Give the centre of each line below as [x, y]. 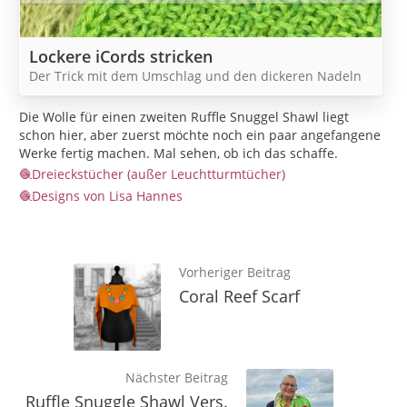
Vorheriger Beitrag [235, 273]
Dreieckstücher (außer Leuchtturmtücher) [159, 174]
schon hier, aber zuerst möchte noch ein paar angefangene [200, 135]
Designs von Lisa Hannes [107, 196]
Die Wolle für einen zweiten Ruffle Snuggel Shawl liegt [184, 117]
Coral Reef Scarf [239, 297]
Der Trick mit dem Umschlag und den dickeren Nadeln [195, 76]
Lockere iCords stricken [121, 57]
